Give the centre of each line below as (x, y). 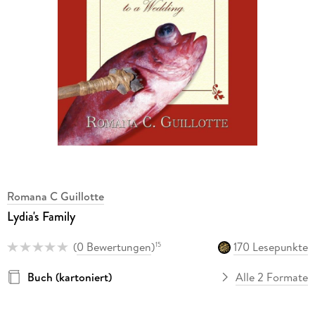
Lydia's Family (41, 217)
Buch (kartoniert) (69, 277)
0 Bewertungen (114, 247)
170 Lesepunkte (271, 247)
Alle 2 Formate (272, 277)
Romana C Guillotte (55, 197)
